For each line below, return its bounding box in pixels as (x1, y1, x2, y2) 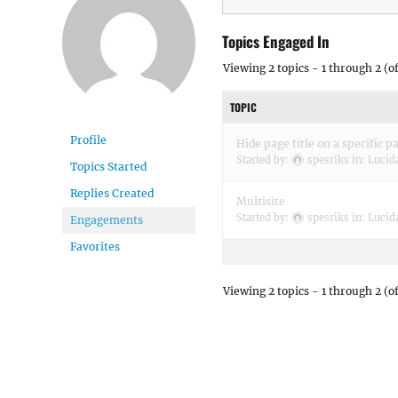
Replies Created (70, 187, 154, 200)
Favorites (70, 240, 120, 253)
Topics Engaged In (222, 29, 330, 52)
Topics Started (70, 160, 147, 173)
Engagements (70, 213, 143, 227)
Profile (70, 133, 107, 147)
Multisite (236, 194, 285, 208)
